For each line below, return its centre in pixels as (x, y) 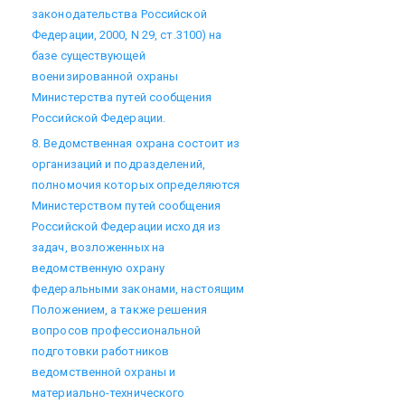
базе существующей (89, 55)
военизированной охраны (105, 76)
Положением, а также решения (119, 309)
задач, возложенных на (99, 247)
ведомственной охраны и (104, 372)
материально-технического (108, 392)
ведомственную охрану (98, 268)
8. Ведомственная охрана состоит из (136, 143)
